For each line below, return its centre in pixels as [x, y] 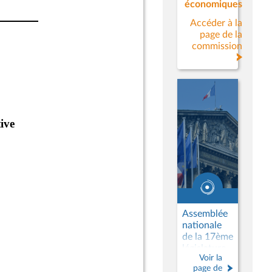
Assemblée [205, 214]
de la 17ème [208, 237]
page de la [221, 35]
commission [217, 46]
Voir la [211, 258]
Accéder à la [216, 23]
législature [204, 248]
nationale [202, 225]
